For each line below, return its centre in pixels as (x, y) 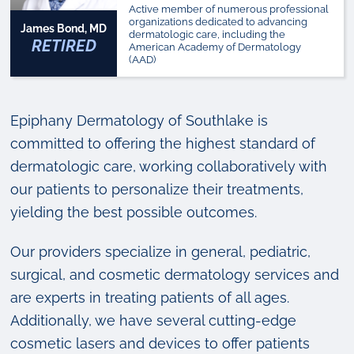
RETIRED (64, 46)
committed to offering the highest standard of (163, 143)
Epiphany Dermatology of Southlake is (139, 120)
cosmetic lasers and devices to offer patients (160, 343)
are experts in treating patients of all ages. (150, 297)
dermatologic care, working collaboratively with (169, 166)
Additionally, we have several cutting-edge (153, 320)
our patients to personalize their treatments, (157, 189)
